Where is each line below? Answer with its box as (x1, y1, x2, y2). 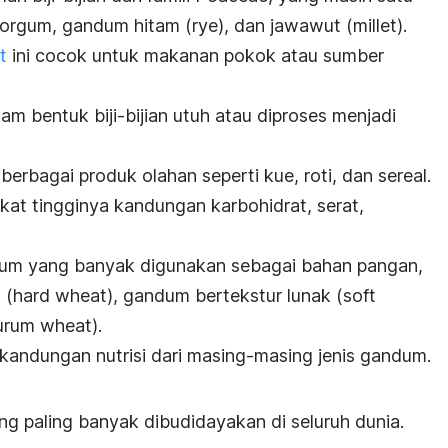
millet (353, 14, 397, 36)
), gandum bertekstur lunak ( (107, 284, 343, 306)
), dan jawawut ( (218, 14, 353, 36)
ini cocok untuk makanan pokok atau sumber (7, 44, 384, 66)
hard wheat (13, 284, 107, 306)
